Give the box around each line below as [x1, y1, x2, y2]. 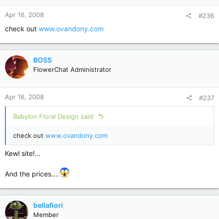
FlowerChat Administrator [33, 66, 111, 73]
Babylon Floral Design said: [13, 112, 95, 120]
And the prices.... [5, 170, 59, 178]
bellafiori [33, 201, 63, 209]
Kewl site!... [5, 149, 41, 157]
